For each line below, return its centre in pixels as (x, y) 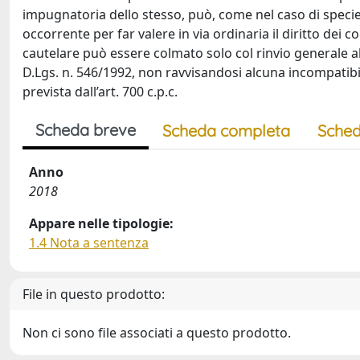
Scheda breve (86, 129)
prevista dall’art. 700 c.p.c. (100, 91)
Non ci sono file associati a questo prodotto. (157, 332)
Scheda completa (226, 130)
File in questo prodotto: (94, 294)
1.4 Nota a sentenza (89, 242)
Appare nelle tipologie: (101, 223)
